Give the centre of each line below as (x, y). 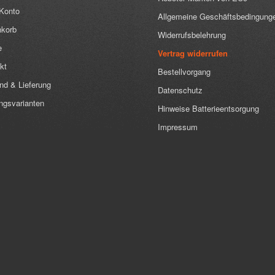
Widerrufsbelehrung (192, 35)
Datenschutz (180, 90)
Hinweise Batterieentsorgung (208, 109)
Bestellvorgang (184, 72)
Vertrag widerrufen (193, 53)
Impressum (178, 127)
